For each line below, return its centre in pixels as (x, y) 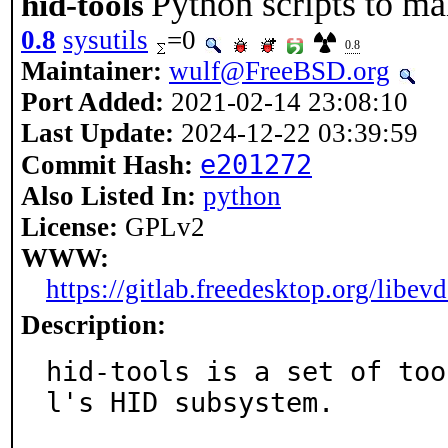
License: (69, 227)
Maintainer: (91, 71)
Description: (93, 325)
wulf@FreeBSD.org (279, 71)
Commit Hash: (107, 165)
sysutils (105, 40)
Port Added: (92, 102)
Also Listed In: (108, 196)
